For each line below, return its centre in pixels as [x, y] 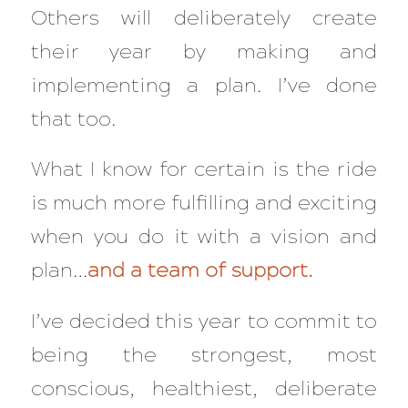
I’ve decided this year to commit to [204, 321]
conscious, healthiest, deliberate [204, 388]
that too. [73, 118]
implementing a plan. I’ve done [204, 85]
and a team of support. [199, 270]
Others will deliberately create [204, 17]
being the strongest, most [204, 355]
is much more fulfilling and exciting [204, 203]
